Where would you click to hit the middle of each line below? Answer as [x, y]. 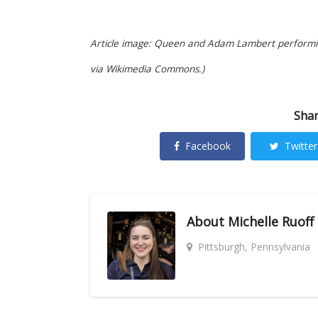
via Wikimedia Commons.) [147, 69]
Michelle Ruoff [271, 221]
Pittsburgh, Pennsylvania [254, 247]
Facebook [208, 146]
